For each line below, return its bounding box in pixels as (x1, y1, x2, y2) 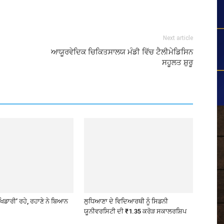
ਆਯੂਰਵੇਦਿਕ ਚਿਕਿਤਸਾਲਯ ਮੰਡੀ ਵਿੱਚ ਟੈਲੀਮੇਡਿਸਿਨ (51, 47, 193, 56)
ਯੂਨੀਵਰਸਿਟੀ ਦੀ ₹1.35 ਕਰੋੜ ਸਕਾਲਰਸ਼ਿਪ (84, 207, 186, 215)
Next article (163, 34, 193, 41)
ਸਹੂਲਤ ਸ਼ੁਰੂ (162, 58, 193, 67)
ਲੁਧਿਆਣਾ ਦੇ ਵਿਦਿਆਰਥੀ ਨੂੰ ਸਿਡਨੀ (84, 197, 168, 205)
